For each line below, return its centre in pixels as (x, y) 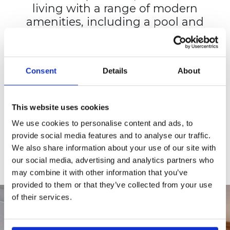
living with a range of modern (115, 8)
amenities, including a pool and (115, 21)
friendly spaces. (115, 61)
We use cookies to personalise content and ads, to (102, 123)
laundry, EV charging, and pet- (115, 48)
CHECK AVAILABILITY (115, 118)
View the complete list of (115, 79)
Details (115, 70)
